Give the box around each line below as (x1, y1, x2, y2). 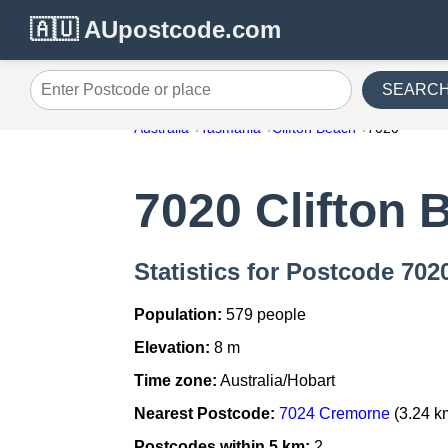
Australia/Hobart (217, 372, 336, 390)
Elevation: (134, 339, 211, 357)
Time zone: (134, 372, 218, 390)
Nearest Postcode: (134, 405, 276, 423)
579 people (222, 306, 307, 324)
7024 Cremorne (279, 405, 391, 423)
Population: (134, 306, 223, 324)
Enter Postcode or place (29, 88, 199, 106)
